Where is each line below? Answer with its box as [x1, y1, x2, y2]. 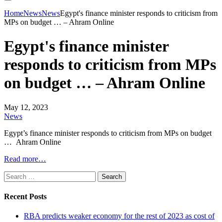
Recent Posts [4, 192, 47, 201]
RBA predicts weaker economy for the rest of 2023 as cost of [24, 212, 215, 221]
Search [3, 170, 25, 179]
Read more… [4, 154, 46, 163]
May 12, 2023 [4, 103, 48, 111]
